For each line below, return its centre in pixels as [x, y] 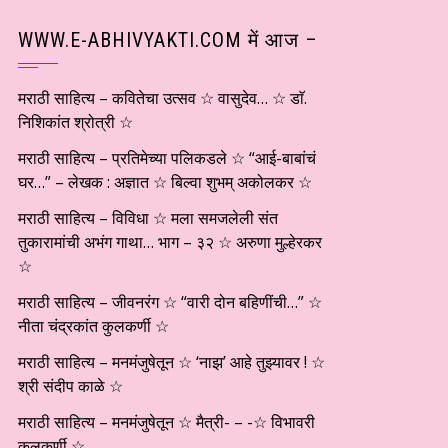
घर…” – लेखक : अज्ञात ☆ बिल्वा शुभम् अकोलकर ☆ [167, 182]
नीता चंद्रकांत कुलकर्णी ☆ [93, 326]
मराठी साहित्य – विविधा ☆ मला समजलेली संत [148, 218]
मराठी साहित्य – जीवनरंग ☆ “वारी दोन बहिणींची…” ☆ [170, 302]
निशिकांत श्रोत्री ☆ [75, 122]
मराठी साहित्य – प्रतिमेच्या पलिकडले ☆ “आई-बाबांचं [167, 158]
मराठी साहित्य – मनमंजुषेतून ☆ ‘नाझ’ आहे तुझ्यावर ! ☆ [171, 362]
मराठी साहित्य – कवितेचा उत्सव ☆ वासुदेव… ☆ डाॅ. [162, 98]
